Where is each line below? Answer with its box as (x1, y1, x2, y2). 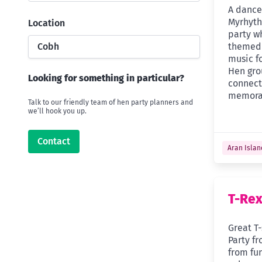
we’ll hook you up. (28, 107, 87, 116)
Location (28, 18, 65, 29)
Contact (37, 136, 70, 147)
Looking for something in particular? (28, 73, 184, 84)
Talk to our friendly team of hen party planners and (28, 98, 193, 107)
